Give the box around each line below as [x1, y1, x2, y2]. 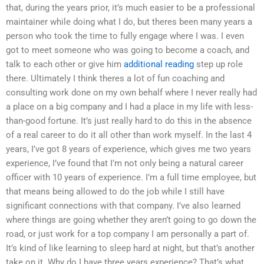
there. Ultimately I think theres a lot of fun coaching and [6, 73, 225, 84]
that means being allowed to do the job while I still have [6, 186, 225, 197]
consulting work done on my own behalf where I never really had [6, 87, 257, 98]
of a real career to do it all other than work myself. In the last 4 [6, 130, 252, 141]
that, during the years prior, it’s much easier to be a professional [6, 2, 255, 14]
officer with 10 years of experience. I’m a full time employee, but [6, 172, 256, 183]
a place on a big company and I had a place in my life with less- [6, 101, 253, 113]
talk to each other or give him [6, 59, 124, 70]
